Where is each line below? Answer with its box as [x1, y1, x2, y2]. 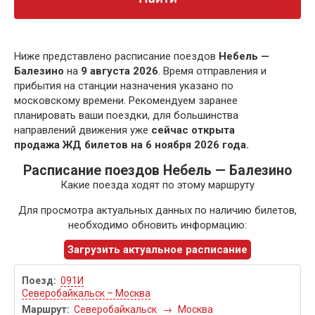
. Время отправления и [158, 65, 266, 78]
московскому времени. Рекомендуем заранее [14, 94, 238, 108]
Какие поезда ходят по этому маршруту [60, 179, 255, 192]
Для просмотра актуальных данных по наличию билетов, [18, 204, 297, 217]
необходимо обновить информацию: [68, 219, 247, 232]
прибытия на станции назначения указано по [14, 79, 233, 93]
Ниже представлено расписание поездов [14, 50, 219, 63]
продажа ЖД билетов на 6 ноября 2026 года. [14, 139, 249, 152]
